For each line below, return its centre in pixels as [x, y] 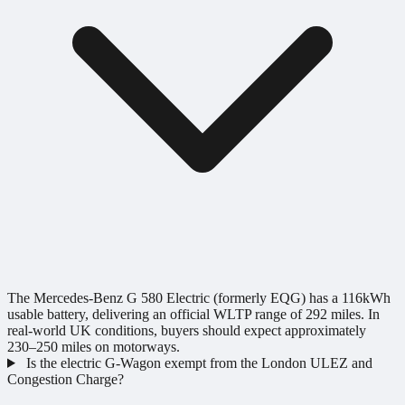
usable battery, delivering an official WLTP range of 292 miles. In [193, 314]
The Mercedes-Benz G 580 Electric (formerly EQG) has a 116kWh [199, 297]
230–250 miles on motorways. [94, 346]
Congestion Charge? [66, 379]
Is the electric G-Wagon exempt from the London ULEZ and [199, 363]
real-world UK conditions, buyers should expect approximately [187, 330]
